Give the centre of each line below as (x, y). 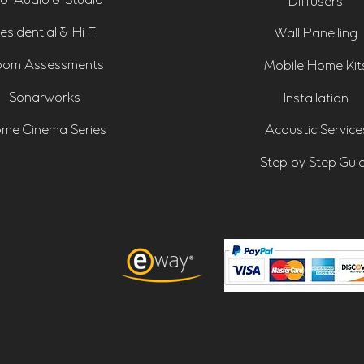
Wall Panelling (316, 34)
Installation (316, 99)
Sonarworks (44, 98)
